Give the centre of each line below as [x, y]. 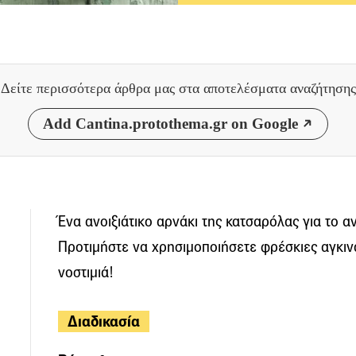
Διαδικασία [104, 321]
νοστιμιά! [86, 272]
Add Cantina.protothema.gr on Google [170, 123]
